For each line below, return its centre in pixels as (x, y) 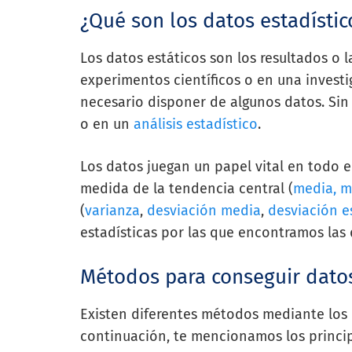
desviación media (204, 211)
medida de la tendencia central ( (187, 189)
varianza (112, 211)
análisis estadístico (196, 124)
